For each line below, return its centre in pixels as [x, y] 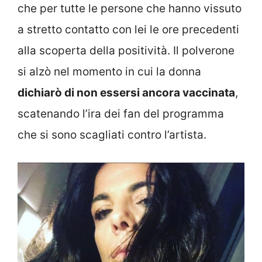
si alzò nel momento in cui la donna [109, 72]
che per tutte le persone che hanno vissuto [130, 9]
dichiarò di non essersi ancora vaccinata [126, 93]
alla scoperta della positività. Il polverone [126, 51]
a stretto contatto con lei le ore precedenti [128, 30]
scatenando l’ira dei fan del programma [121, 114]
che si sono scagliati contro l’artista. [112, 135]
